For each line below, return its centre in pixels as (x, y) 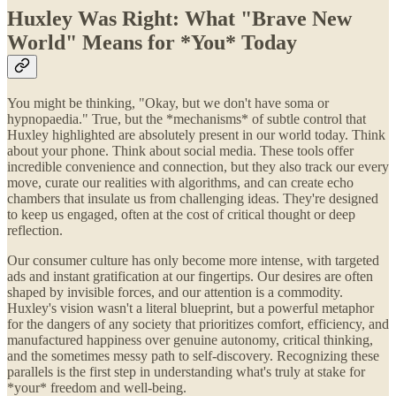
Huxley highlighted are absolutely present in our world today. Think (196, 135)
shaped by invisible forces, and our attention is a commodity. (175, 293)
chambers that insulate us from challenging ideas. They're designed (193, 199)
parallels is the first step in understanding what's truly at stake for (186, 372)
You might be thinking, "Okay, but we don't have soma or (168, 103)
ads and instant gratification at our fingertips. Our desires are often (190, 277)
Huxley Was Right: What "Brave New (179, 18)
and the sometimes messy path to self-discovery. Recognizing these (193, 356)
